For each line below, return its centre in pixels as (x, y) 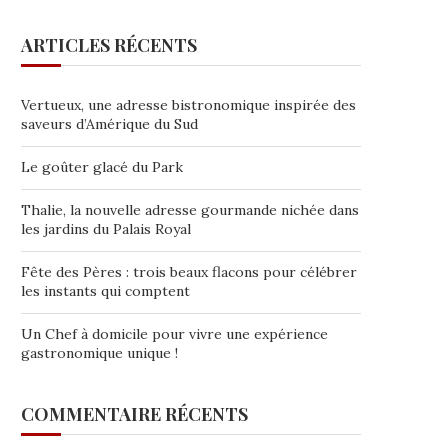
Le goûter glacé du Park (102, 167)
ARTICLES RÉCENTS (109, 45)
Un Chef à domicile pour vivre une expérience (174, 334)
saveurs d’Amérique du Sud (109, 124)
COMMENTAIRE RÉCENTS (134, 414)
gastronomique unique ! (99, 353)
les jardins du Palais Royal (106, 229)
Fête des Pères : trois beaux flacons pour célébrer (189, 272)
